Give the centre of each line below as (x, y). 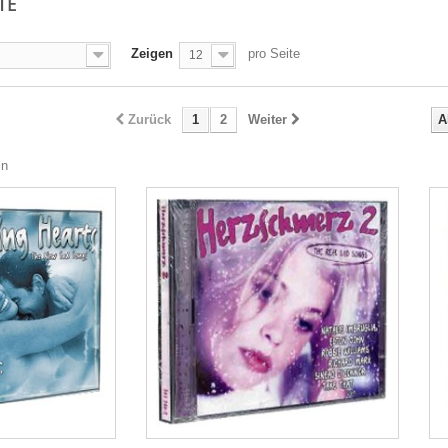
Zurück (149, 119)
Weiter (267, 119)
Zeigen (152, 53)
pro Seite (274, 53)
